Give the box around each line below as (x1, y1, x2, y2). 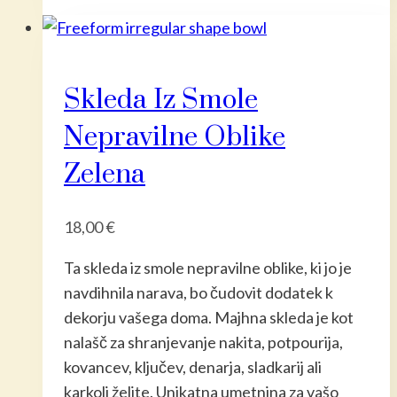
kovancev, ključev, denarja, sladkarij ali (64, 356, 322, 377)
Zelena (64, 158, 145, 192)
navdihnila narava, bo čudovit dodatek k (64, 282, 333, 302)
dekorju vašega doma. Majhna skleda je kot (64, 307, 354, 327)
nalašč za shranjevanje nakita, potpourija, (64, 331, 343, 352)
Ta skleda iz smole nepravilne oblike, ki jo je (64, 257, 352, 277)
